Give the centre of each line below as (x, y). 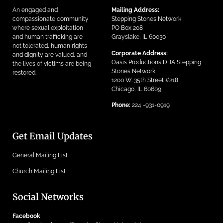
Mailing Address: (135, 10)
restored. (24, 73)
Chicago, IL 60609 (136, 89)
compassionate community (51, 19)
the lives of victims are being (52, 64)
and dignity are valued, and (50, 55)
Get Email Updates (53, 136)
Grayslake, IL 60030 (139, 37)
